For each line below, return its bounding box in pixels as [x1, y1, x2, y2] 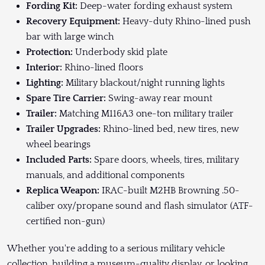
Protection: [26, 47, 73, 58]
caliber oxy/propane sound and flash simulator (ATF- [26, 201, 253, 212]
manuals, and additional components [26, 170, 185, 181]
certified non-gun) [26, 216, 105, 227]
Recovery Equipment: [26, 16, 120, 27]
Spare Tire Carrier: [26, 93, 106, 104]
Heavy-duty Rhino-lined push [120, 16, 251, 27]
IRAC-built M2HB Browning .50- [99, 185, 240, 196]
